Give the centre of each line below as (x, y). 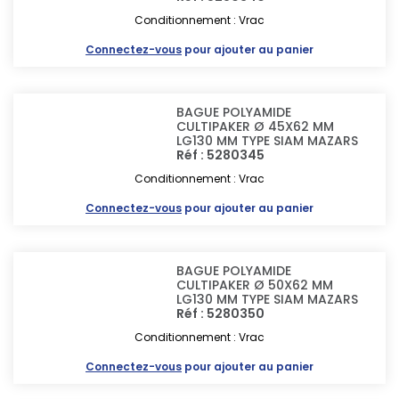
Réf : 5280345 (221, 155)
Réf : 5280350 (221, 313)
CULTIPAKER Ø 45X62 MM (256, 126)
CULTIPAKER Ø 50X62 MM (255, 285)
